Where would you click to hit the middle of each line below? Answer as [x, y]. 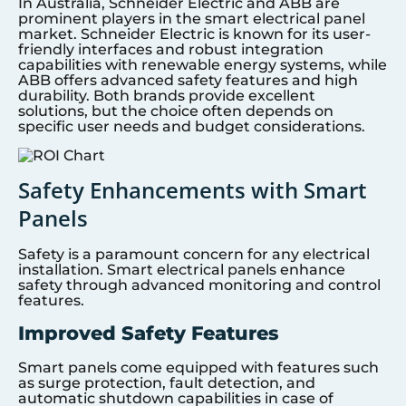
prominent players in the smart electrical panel [192, 19]
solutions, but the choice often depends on [176, 111]
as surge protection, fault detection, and [167, 383]
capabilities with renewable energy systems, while [203, 65]
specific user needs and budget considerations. [192, 127]
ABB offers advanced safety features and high [188, 81]
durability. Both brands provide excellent [167, 96]
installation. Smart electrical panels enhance [182, 269]
